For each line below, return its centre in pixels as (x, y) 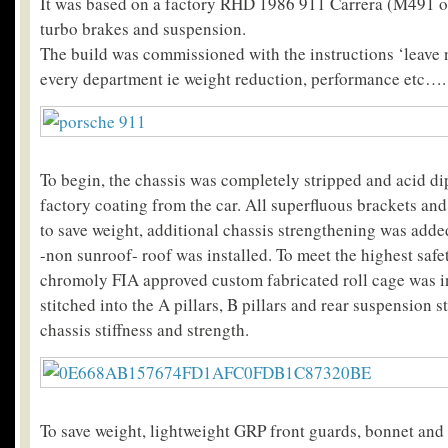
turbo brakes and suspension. (143, 29)
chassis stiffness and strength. (144, 330)
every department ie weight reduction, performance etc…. (243, 79)
